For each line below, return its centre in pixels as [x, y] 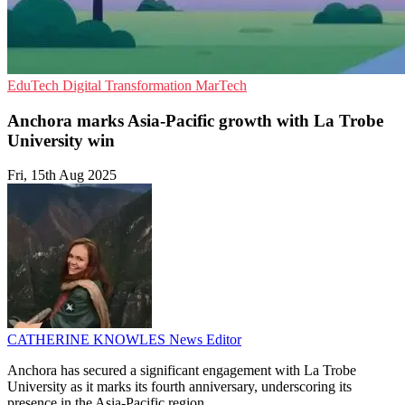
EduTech [35, 85]
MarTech [221, 85]
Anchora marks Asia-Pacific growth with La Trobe [195, 120]
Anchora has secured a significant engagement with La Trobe [182, 371]
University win [61, 140]
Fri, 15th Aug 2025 [62, 175]
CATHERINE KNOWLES [88, 340]
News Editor [205, 340]
